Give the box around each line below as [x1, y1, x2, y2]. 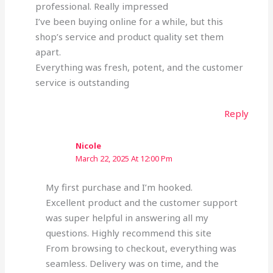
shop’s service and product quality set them [35, 30, 224, 43]
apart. [35, 45, 61, 58]
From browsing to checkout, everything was [46, 241, 237, 254]
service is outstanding [35, 76, 129, 88]
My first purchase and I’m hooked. [46, 180, 193, 193]
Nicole [76, 140, 102, 152]
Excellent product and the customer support [46, 196, 238, 208]
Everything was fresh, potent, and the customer [35, 60, 243, 73]
